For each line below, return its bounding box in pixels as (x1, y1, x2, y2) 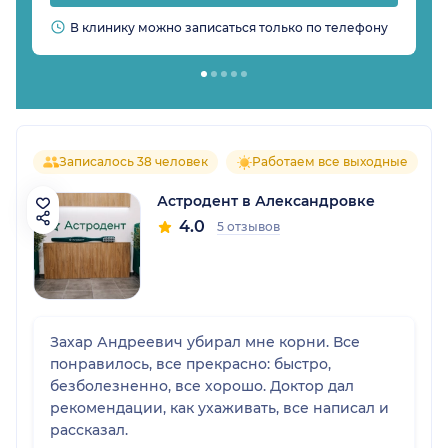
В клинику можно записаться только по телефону (70, 20, 388, 36)
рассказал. (50, 421, 128, 440)
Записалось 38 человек (59, 154, 208, 170)
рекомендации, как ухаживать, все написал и (50, 399, 389, 418)
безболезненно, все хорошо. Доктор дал (50, 377, 354, 396)
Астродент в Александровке (157, 192, 375, 211)
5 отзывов (217, 219, 280, 235)
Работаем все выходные (252, 154, 408, 170)
